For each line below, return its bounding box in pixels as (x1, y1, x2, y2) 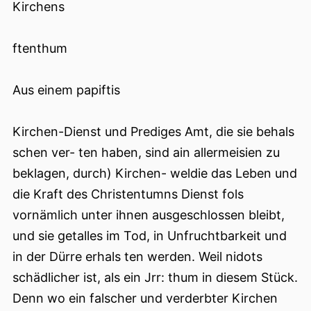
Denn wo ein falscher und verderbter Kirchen (12, 291, 278, 306)
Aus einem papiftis (12, 83, 120, 98)
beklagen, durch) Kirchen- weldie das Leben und (12, 166, 297, 181)
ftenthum (12, 41, 67, 56)
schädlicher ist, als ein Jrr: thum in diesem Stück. (12, 270, 298, 285)
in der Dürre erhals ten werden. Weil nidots (12, 249, 262, 264)
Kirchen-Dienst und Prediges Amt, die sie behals (12, 124, 294, 140)
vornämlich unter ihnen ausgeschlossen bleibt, (12, 208, 285, 223)
